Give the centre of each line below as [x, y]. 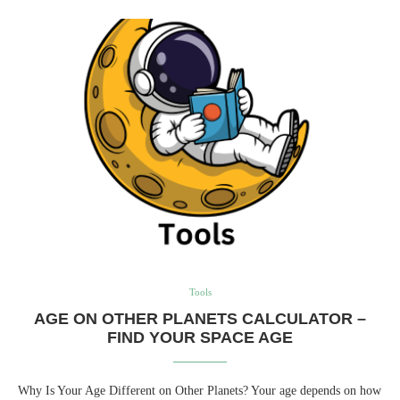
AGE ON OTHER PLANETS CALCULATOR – [200, 319]
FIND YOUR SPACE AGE [200, 337]
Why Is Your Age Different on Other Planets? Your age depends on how [200, 391]
